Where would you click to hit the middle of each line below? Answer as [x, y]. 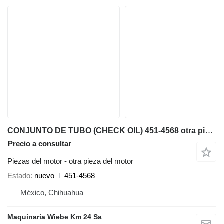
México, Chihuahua [52, 193]
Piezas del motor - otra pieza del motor [70, 161]
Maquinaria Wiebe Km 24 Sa [55, 217]
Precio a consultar [40, 144]
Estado [19, 176]
